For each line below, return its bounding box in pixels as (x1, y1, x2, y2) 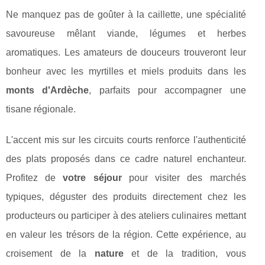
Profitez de (6, 173, 63, 183)
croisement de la (6, 248, 95, 259)
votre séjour (63, 173, 122, 183)
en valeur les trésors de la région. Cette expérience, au (6, 230, 246, 240)
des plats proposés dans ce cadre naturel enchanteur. (6, 154, 246, 164)
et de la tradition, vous (123, 248, 246, 259)
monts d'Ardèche (6, 85, 89, 96)
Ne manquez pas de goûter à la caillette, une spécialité (6, 9, 246, 20)
